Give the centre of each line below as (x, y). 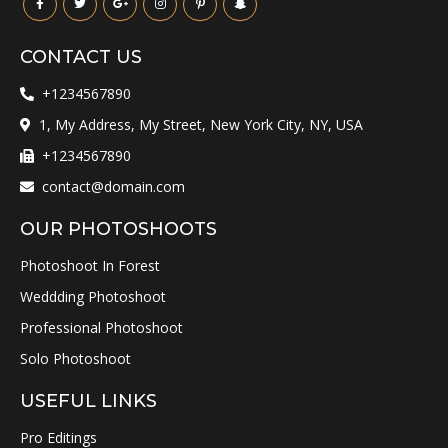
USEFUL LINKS (88, 400)
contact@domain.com (113, 186)
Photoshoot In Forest (90, 265)
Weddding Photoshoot (93, 296)
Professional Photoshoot (101, 327)
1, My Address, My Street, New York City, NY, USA (201, 124)
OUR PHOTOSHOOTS (118, 228)
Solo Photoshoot (75, 358)
